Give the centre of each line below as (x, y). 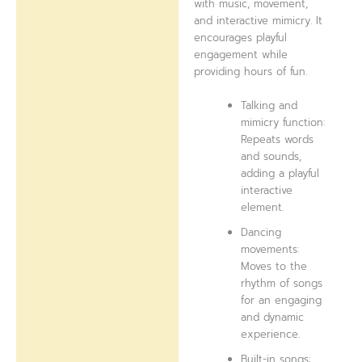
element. (263, 207)
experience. (271, 334)
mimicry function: (283, 122)
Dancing (261, 232)
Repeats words (278, 139)
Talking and (269, 105)
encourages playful (241, 38)
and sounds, (271, 156)
